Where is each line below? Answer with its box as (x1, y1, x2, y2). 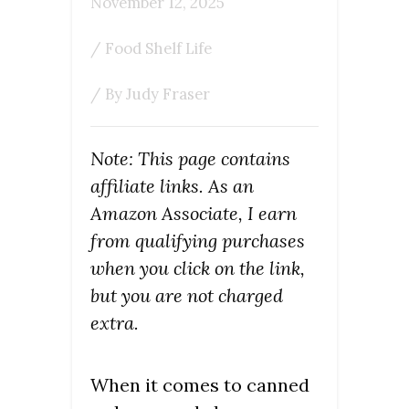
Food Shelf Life (105, 38, 212, 58)
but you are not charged (90, 284, 283, 307)
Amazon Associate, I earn (90, 202, 297, 225)
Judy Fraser (126, 84, 210, 104)
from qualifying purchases (90, 229, 305, 252)
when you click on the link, (90, 257, 305, 279)
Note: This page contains (90, 147, 290, 170)
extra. (90, 311, 139, 334)
